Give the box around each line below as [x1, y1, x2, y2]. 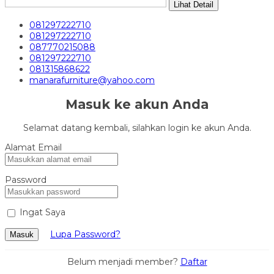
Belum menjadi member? [67, 256, 180, 268]
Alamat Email [5, 142, 62, 154]
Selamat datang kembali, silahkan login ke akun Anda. [23, 122, 251, 134]
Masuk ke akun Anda [65, 96, 209, 112]
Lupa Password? [50, 229, 120, 240]
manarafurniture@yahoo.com [29, 75, 155, 86]
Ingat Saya [20, 207, 65, 218]
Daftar [180, 256, 207, 268]
